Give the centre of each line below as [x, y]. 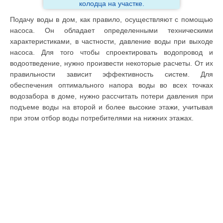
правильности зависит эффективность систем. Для [111, 74]
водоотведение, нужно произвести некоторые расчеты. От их [111, 63]
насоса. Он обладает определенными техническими [111, 31]
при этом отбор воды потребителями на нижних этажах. [102, 118]
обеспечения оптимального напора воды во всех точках [111, 85]
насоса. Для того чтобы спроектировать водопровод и [111, 53]
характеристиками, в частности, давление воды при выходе [111, 42]
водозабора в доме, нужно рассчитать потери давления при [111, 96]
